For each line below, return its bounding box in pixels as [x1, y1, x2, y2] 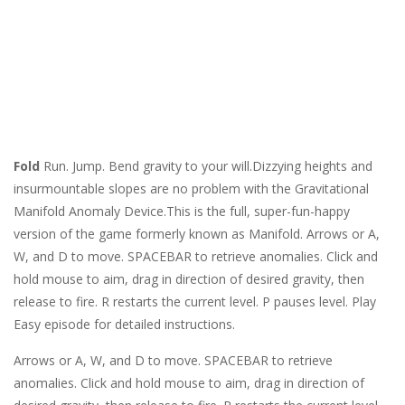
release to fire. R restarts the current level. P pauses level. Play [14, 293, 376, 311]
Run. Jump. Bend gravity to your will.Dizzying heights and [40, 157, 372, 175]
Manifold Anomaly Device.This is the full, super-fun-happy [14, 202, 350, 221]
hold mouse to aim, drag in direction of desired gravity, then [14, 270, 364, 288]
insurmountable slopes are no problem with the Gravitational [14, 180, 369, 198]
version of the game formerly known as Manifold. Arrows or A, [14, 225, 380, 243]
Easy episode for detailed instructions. [14, 316, 235, 334]
